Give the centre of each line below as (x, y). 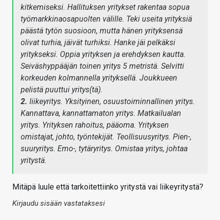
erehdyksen (141, 55)
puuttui (57, 90)
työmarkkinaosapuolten (61, 19)
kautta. (174, 55)
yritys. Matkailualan (149, 113)
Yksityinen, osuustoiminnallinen (119, 102)
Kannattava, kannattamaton (67, 113)
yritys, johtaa (166, 149)
